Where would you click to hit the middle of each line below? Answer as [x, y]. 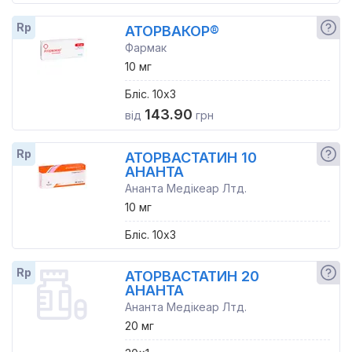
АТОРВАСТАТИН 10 [191, 158]
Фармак [145, 48]
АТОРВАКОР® [172, 31]
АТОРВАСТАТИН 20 [192, 276]
